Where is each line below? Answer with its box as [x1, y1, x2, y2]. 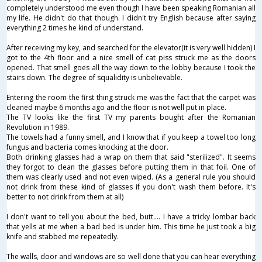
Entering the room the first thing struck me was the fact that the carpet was [6, 92, 256, 102]
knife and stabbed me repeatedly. [6, 231, 119, 242]
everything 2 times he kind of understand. [6, 22, 143, 33]
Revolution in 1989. [6, 122, 69, 132]
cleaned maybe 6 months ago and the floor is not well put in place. [6, 102, 226, 112]
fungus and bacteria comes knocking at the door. [6, 142, 168, 152]
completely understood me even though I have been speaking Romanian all [6, 2, 256, 13]
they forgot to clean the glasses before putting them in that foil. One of [6, 161, 256, 172]
